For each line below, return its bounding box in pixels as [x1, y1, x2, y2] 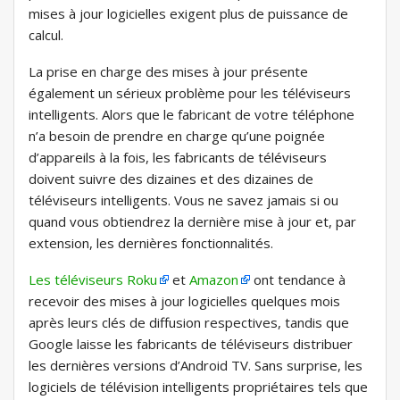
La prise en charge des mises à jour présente [29, 62, 308, 81]
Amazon [189, 271, 238, 289]
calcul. [29, 26, 63, 45]
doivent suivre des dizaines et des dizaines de [29, 170, 313, 188]
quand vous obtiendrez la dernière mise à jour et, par [29, 212, 356, 231]
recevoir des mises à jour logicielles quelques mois [29, 292, 340, 311]
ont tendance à [250, 271, 346, 289]
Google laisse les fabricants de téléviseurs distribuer [29, 335, 353, 354]
